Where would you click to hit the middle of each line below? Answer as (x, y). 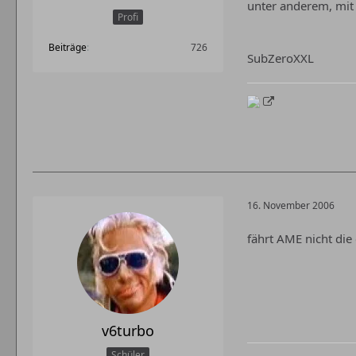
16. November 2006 (291, 205)
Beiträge (68, 47)
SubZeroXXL (281, 58)
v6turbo (128, 331)
